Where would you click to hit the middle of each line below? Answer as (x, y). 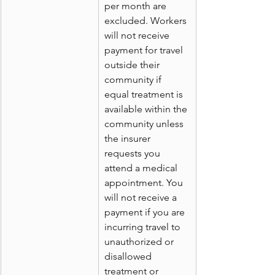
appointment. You (145, 183)
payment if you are (146, 212)
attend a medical (142, 168)
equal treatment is (145, 95)
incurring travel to (144, 227)
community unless (145, 124)
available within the (147, 109)
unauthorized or (140, 242)
